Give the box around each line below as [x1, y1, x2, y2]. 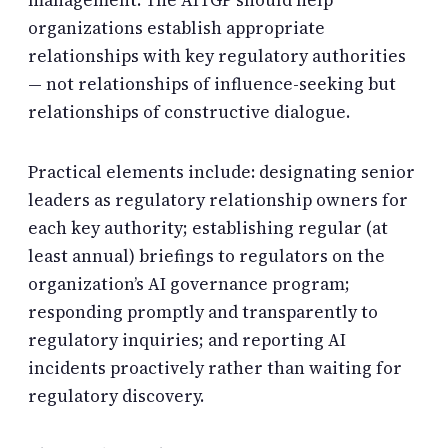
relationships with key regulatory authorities [28, 44, 406, 69]
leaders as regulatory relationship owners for [28, 187, 408, 212]
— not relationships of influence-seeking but [28, 72, 396, 97]
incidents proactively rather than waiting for [28, 355, 402, 380]
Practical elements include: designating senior [28, 159, 415, 184]
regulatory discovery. [28, 383, 204, 408]
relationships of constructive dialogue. [28, 100, 350, 125]
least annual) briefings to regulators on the [28, 243, 385, 268]
